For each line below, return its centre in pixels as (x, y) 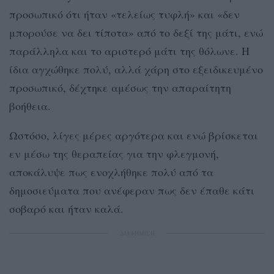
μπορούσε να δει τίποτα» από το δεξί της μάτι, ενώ (136, 32)
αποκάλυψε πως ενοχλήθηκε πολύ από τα (111, 172)
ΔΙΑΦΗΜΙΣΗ (137, 233)
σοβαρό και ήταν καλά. (66, 208)
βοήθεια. (30, 106)
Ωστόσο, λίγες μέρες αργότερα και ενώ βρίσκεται (134, 135)
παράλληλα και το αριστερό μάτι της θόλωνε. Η (129, 50)
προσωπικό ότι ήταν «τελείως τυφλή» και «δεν (124, 14)
